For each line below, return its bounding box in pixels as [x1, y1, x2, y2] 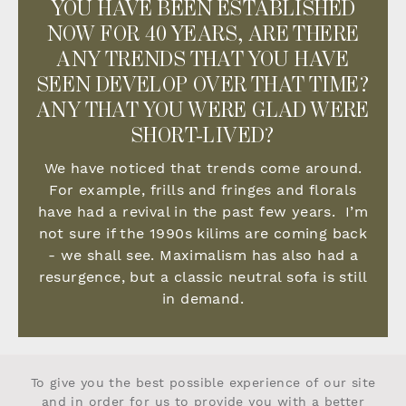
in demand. [161, 290, 244, 308]
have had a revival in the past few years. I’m [37, 203, 369, 221]
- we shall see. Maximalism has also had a [47, 246, 359, 265]
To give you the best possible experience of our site [30, 375, 376, 390]
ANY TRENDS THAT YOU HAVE [56, 49, 350, 72]
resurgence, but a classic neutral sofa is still [38, 268, 368, 286]
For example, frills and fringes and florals [49, 181, 357, 199]
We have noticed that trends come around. [43, 159, 362, 178]
